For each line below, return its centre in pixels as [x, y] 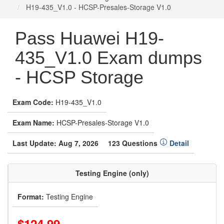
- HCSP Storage [79, 77]
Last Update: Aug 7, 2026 [55, 143]
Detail [178, 143]
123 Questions [134, 143]
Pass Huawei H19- [89, 38]
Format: [31, 196]
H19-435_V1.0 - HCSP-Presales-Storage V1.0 [97, 7]
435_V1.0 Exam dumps [108, 58]
